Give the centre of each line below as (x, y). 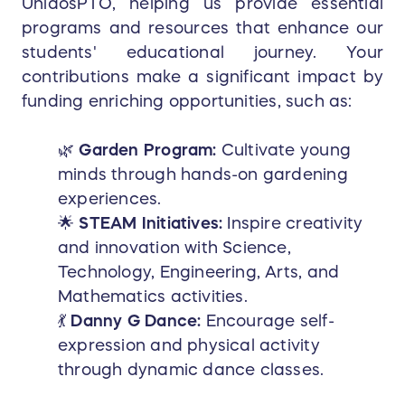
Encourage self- (270, 321)
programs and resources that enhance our (202, 28)
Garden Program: (150, 151)
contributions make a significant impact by (202, 77)
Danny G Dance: (138, 321)
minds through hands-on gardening (203, 175)
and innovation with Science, (174, 248)
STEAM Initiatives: (153, 224)
